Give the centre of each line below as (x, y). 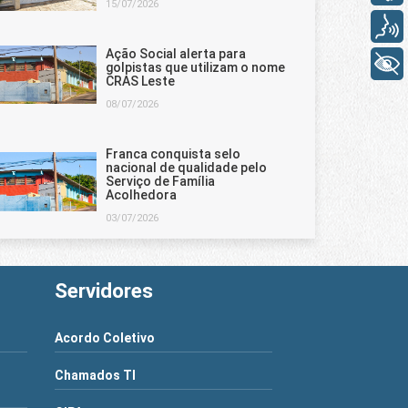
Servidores (104, 291)
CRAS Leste (140, 81)
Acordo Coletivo (105, 338)
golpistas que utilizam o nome (195, 67)
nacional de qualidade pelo (186, 168)
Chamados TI (96, 375)
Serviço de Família (160, 181)
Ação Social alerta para (176, 54)
